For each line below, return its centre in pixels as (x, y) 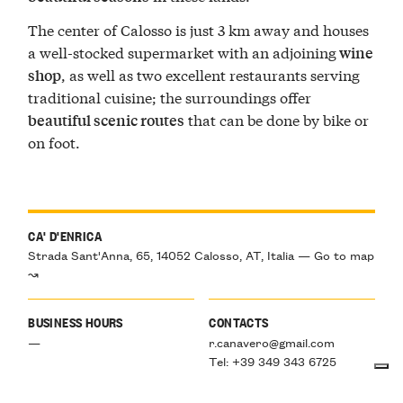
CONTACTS (239, 322)
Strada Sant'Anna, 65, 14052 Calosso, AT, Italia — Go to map (201, 254)
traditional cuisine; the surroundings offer (170, 96)
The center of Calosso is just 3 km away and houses (199, 29)
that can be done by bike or (277, 119)
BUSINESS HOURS (76, 322)
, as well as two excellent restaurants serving (211, 74)
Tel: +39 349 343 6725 (273, 360)
